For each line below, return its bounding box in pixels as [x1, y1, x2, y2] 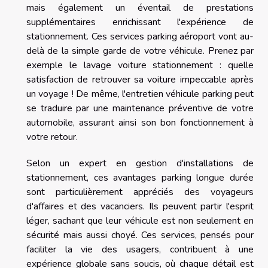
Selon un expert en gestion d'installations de [26, 156, 254, 170]
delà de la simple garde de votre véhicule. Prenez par [26, 44, 254, 57]
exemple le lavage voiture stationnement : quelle [26, 58, 254, 72]
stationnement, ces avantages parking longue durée [26, 170, 254, 184]
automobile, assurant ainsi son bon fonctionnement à [26, 115, 254, 129]
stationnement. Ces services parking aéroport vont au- [26, 29, 254, 43]
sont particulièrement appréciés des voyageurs [26, 185, 254, 199]
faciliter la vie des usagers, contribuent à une [26, 242, 254, 256]
